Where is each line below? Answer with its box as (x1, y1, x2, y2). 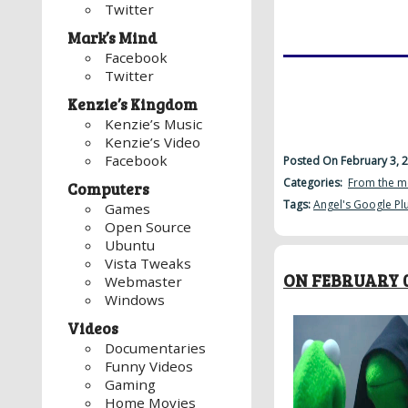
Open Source (105, 218, 192, 237)
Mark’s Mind (67, 27, 157, 49)
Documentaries (105, 339, 207, 358)
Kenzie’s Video (105, 133, 201, 152)
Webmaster (105, 272, 183, 291)
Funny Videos (105, 357, 194, 376)
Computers (67, 178, 149, 200)
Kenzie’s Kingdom (67, 94, 198, 116)
